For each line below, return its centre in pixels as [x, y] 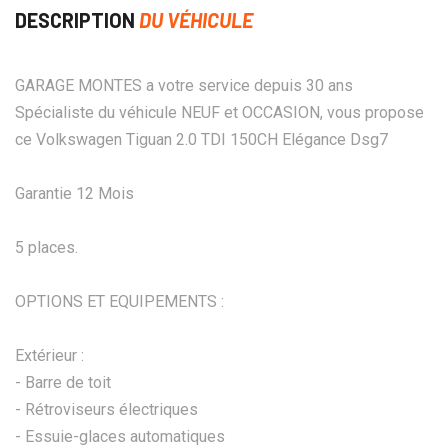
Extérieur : [49, 355]
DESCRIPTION [77, 19]
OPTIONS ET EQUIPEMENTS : [119, 301]
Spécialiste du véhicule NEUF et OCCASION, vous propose [219, 112]
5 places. [46, 247]
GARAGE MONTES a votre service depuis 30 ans [184, 85]
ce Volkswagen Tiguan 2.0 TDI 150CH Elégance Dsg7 [201, 139]
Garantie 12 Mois [74, 193]
